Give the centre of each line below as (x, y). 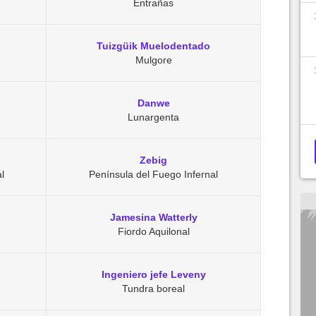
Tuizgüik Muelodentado (153, 46)
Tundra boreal (153, 288)
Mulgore (153, 60)
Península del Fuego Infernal (153, 174)
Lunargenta (153, 117)
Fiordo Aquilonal (153, 231)
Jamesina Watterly (153, 217)
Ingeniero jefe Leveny (153, 274)
